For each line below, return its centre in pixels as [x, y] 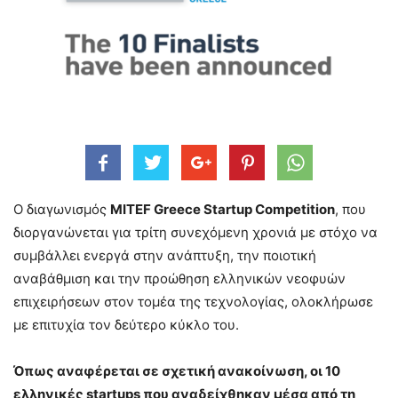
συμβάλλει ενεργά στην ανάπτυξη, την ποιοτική [165, 255]
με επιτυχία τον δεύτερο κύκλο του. [126, 324]
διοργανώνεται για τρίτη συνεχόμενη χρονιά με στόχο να [195, 232]
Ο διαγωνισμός [62, 209]
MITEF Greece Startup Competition [223, 209]
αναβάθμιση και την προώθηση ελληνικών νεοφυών [179, 278]
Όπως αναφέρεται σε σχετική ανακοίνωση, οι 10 [177, 370]
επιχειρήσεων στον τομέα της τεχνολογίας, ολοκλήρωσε [193, 301]
